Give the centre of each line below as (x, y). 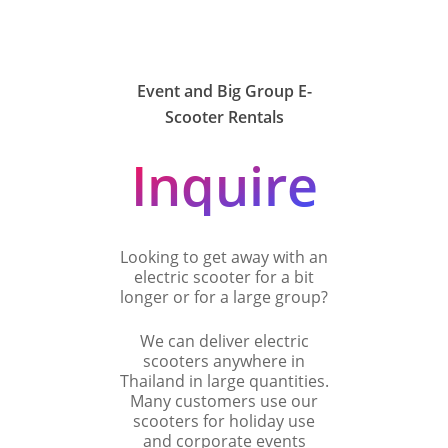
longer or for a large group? (224, 296)
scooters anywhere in (224, 360)
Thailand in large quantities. (224, 380)
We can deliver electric (224, 340)
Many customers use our (224, 400)
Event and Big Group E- (224, 90)
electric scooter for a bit (224, 276)
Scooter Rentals (224, 116)
